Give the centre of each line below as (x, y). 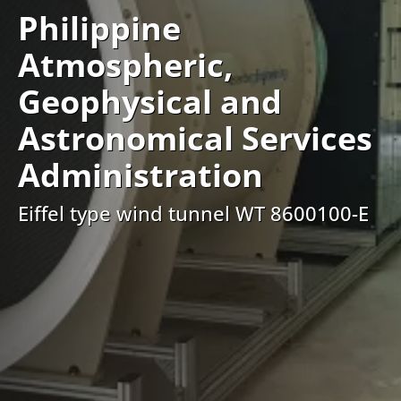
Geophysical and (150, 102)
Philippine (99, 28)
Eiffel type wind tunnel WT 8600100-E (193, 213)
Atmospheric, (125, 65)
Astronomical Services (195, 138)
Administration (141, 175)
